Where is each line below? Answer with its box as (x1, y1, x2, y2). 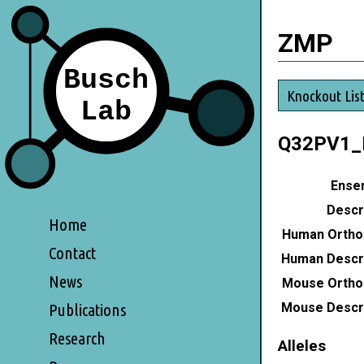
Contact (49, 243, 96, 262)
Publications (49, 300, 126, 319)
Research (49, 328, 106, 348)
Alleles (278, 336, 326, 355)
